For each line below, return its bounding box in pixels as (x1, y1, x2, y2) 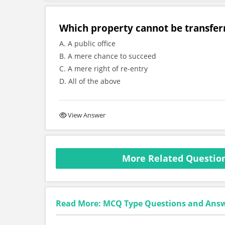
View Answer (68, 110, 105, 120)
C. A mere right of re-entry (59, 64, 148, 73)
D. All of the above (59, 76, 121, 86)
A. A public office (59, 39, 116, 48)
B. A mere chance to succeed (59, 51, 156, 61)
